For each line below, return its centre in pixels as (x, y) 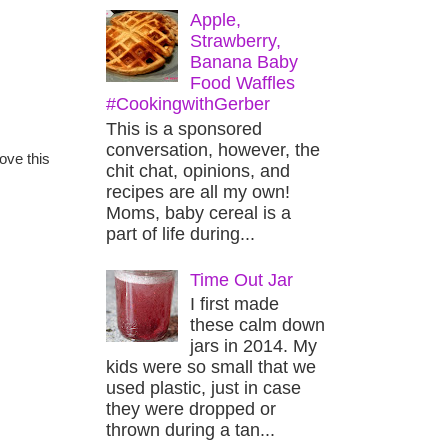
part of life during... (180, 233)
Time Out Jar (242, 279)
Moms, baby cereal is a (198, 212)
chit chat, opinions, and (198, 170)
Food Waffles (243, 82)
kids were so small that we (211, 367)
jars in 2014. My (254, 346)
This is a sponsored (184, 128)
